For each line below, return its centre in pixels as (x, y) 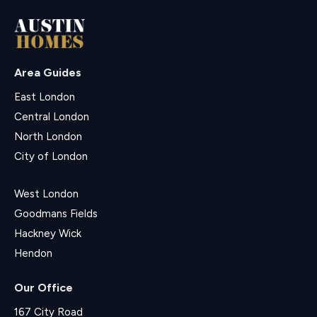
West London (46, 194)
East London (45, 97)
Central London (52, 116)
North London (48, 136)
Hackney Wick (48, 233)
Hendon (33, 253)
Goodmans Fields (56, 213)
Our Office (44, 287)
